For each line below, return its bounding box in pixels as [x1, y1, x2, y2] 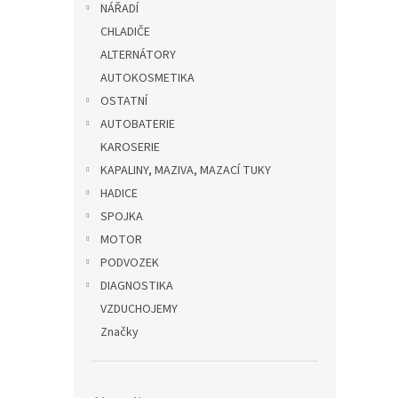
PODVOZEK [100, 254, 159, 272]
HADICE [100, 185, 138, 203]
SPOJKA [100, 208, 143, 226]
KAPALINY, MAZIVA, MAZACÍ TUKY [100, 162, 271, 179]
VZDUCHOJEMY [100, 300, 178, 318]
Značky [100, 323, 139, 341]
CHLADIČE [100, 23, 150, 41]
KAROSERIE [100, 139, 160, 156]
